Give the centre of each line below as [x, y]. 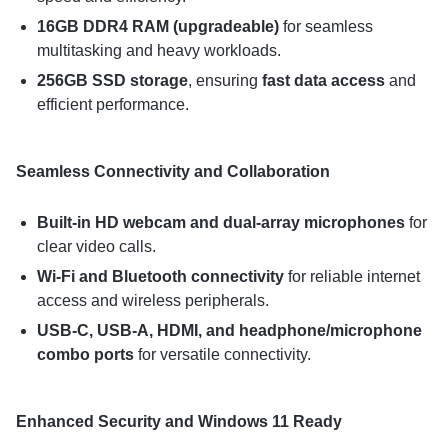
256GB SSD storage [112, 80]
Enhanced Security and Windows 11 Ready [179, 421]
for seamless [325, 26]
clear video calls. [96, 246]
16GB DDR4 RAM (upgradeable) [157, 26]
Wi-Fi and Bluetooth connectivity [160, 276]
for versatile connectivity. [222, 354]
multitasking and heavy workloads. [158, 50]
